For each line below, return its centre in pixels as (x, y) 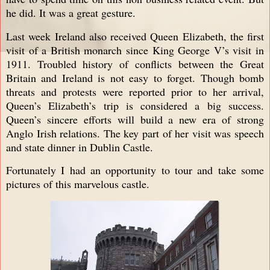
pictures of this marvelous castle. (78, 184)
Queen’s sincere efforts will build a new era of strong (135, 119)
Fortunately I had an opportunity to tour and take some (135, 170)
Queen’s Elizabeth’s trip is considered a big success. (135, 105)
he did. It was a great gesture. (71, 12)
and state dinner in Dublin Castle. (80, 147)
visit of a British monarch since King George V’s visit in (135, 50)
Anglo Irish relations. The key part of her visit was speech (135, 133)
